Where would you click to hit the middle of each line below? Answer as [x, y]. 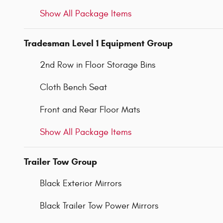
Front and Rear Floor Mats [90, 110]
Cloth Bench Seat [73, 87]
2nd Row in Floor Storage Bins [98, 65]
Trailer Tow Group [60, 162]
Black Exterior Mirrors [81, 183]
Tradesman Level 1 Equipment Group [98, 43]
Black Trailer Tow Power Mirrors [99, 206]
